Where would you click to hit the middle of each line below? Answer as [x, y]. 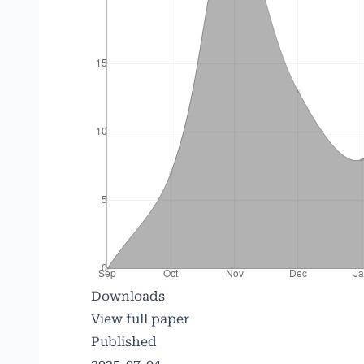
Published [124, 342]
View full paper [140, 319]
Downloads [128, 296]
